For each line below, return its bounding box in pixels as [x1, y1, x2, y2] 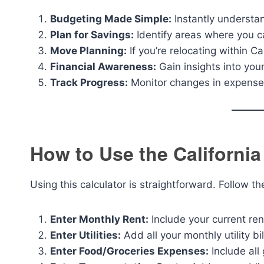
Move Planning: [50, 45, 127, 57]
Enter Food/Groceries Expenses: [50, 245, 209, 257]
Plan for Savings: [50, 29, 134, 41]
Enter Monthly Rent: [50, 213, 148, 225]
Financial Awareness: [50, 61, 156, 72]
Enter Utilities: [50, 229, 121, 241]
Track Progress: [50, 77, 128, 88]
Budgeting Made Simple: [50, 13, 171, 25]
